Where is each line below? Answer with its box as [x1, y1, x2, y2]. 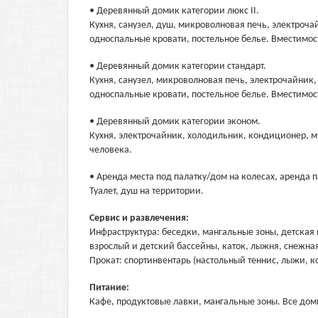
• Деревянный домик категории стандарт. [89, 61, 266, 72]
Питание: [89, 283, 131, 293]
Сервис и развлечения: [89, 213, 191, 224]
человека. [89, 145, 132, 155]
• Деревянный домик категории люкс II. [89, 6, 259, 16]
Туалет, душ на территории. [89, 186, 204, 197]
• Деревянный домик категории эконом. [89, 116, 261, 127]
